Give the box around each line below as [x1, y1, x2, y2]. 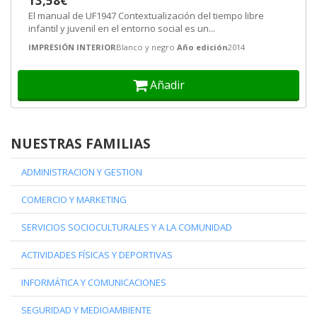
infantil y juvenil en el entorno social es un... [28, 22, 215, 35]
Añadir [149, 77, 185, 93]
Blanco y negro [116, 42, 175, 52]
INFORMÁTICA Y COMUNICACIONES [21, 276, 166, 289]
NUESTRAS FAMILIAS [11, 134, 151, 153]
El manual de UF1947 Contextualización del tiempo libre [28, 9, 264, 22]
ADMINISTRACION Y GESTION [21, 166, 142, 178]
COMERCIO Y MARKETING [21, 193, 127, 206]
